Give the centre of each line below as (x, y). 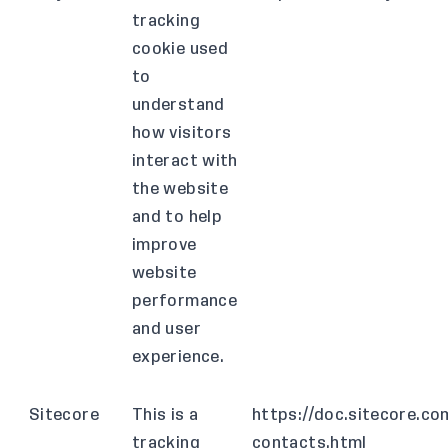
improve (164, 245)
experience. (178, 357)
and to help (177, 217)
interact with (185, 161)
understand (178, 105)
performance (184, 301)
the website (180, 189)
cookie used (180, 49)
